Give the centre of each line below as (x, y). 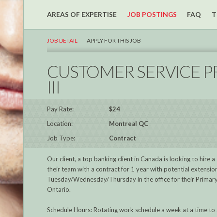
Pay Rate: (61, 109)
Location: (60, 124)
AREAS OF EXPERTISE (82, 15)
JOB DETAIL (62, 40)
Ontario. (59, 189)
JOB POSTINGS (152, 15)
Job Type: (61, 138)
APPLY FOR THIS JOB (114, 40)
